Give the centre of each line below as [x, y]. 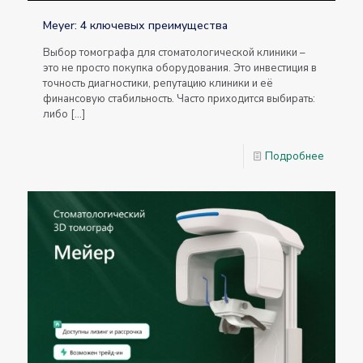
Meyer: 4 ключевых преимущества [135, 25]
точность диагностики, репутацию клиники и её [158, 83]
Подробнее [295, 156]
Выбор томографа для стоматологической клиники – [174, 52]
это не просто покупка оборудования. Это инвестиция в [180, 68]
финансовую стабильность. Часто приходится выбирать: [179, 98]
